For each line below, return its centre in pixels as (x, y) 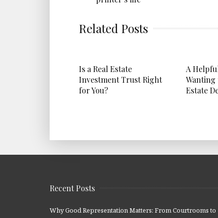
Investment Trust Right (120, 79)
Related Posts (113, 28)
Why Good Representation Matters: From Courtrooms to (133, 210)
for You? (93, 90)
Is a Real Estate (105, 69)
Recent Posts (72, 188)
